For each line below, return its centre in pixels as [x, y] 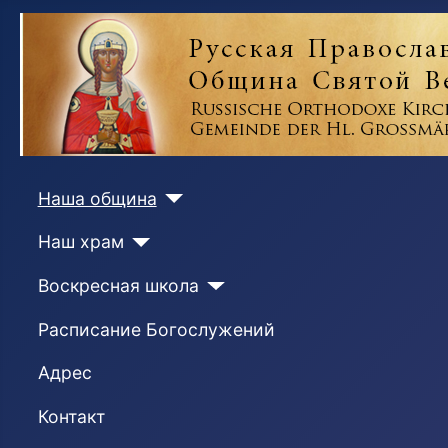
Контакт [71, 416]
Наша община [97, 198]
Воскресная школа [118, 285]
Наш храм [80, 242]
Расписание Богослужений [156, 329]
